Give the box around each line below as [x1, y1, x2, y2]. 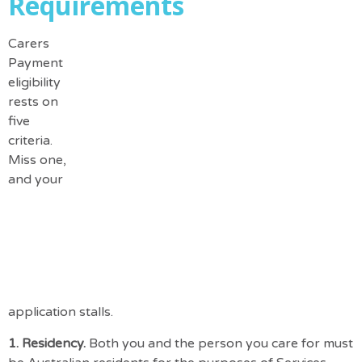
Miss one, [8, 152, 66, 169]
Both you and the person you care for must [89, 335, 353, 351]
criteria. [8, 133, 53, 149]
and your [8, 171, 63, 188]
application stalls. [8, 304, 113, 321]
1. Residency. [8, 335, 89, 351]
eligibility [8, 74, 61, 91]
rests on [8, 94, 58, 111]
